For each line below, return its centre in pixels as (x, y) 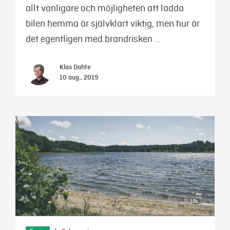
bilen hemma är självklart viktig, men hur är (113, 23)
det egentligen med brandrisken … (93, 39)
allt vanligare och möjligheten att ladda (105, 8)
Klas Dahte (75, 67)
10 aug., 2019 (79, 78)
